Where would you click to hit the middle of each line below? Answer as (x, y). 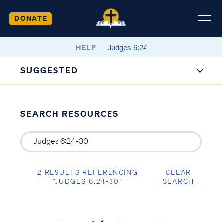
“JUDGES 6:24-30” (87, 181)
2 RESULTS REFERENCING (87, 172)
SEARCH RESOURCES (69, 114)
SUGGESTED (50, 70)
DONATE (31, 18)
